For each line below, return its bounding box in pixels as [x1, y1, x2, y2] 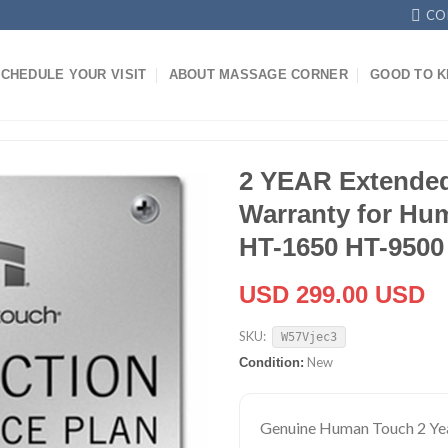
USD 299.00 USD [239, 281, 425, 308]
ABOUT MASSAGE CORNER [168, 67, 348, 82]
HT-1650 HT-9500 [239, 232, 444, 262]
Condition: [239, 355, 304, 370]
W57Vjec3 [281, 330, 338, 344]
